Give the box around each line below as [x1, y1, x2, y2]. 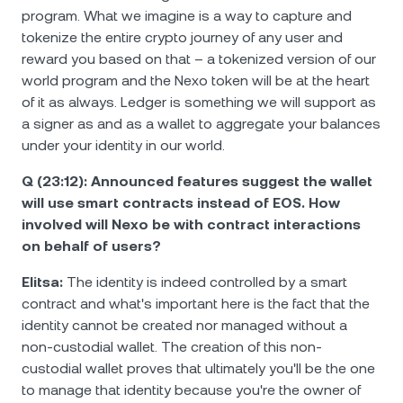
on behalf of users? [22, 237, 161, 255]
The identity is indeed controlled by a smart [63, 273, 347, 291]
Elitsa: [22, 273, 63, 291]
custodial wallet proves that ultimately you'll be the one [22, 360, 375, 377]
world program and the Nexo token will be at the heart [22, 72, 370, 89]
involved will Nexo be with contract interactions [22, 216, 361, 233]
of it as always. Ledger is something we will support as [22, 94, 376, 111]
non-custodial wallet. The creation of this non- [22, 338, 322, 355]
